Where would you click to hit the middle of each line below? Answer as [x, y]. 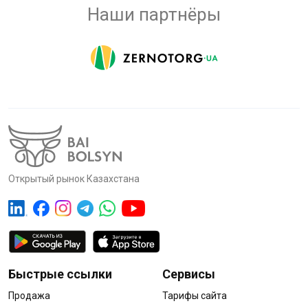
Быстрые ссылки [60, 274]
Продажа [29, 295]
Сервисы [189, 274]
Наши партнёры [154, 14]
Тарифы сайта [195, 295]
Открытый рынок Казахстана [74, 179]
